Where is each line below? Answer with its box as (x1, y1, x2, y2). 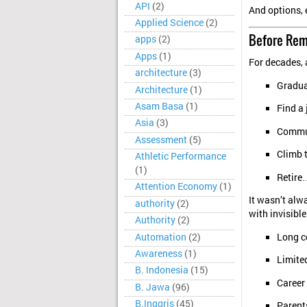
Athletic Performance (135, 150, 226, 162)
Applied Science (135, 16, 204, 29)
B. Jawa (135, 280, 170, 293)
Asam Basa (135, 99, 184, 112)
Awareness (135, 247, 182, 260)
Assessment (135, 133, 187, 146)
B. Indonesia (135, 264, 188, 277)
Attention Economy (135, 180, 217, 193)
